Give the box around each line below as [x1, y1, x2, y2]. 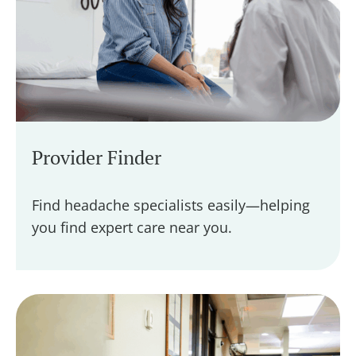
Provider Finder [32, 144, 161, 170]
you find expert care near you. [32, 217, 236, 237]
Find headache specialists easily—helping [32, 195, 310, 215]
